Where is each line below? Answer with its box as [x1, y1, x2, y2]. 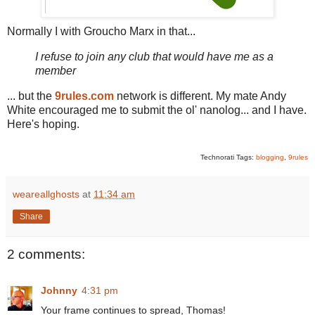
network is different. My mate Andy [114, 89, 286, 102]
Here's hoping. [7, 117, 79, 130]
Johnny [41, 285, 77, 297]
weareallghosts [13, 188, 79, 200]
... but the [7, 89, 55, 102]
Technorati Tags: [200, 153, 256, 161]
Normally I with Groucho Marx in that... [7, 25, 195, 38]
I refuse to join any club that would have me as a [35, 50, 274, 63]
